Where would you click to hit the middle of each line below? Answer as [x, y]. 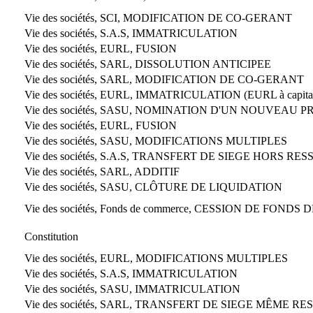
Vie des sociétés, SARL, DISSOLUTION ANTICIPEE [148, 64]
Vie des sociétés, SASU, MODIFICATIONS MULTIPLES [156, 140]
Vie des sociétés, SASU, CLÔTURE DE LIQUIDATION [153, 187]
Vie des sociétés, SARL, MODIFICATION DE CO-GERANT [164, 79]
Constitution [51, 236]
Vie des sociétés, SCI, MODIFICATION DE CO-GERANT [158, 17]
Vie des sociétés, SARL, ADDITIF [102, 171]
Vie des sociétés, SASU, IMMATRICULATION [132, 289]
